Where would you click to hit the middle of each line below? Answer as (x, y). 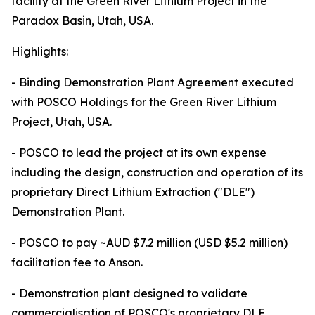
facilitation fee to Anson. (77, 262)
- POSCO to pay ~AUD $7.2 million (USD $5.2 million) (149, 243)
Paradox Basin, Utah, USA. (82, 20)
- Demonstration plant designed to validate (129, 293)
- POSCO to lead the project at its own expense (139, 153)
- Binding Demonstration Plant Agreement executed (153, 82)
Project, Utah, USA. (62, 122)
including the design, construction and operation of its (157, 172)
